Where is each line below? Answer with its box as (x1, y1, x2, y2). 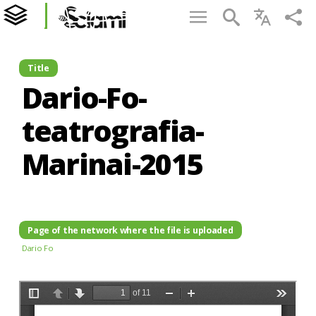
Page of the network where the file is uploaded (28, 224, 233, 236)
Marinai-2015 (21, 144, 203, 184)
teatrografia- (21, 111, 204, 151)
